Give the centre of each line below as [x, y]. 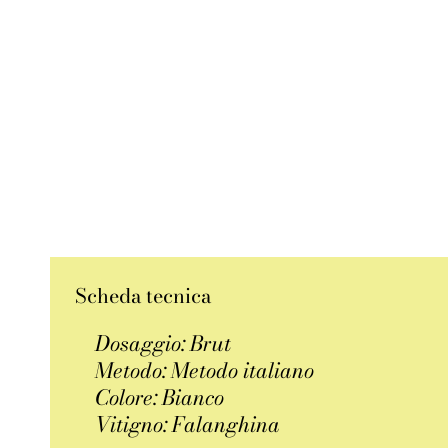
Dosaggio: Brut [163, 343]
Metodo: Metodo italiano [204, 370]
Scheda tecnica [143, 295]
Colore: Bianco [159, 397]
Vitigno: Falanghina [187, 424]
